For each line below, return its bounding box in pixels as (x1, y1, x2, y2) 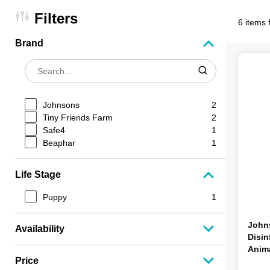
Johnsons (43, 99, 80, 110)
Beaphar (43, 137, 75, 148)
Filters (34, 10, 78, 27)
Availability (15, 224, 64, 234)
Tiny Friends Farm (43, 112, 113, 122)
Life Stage (15, 169, 61, 180)
